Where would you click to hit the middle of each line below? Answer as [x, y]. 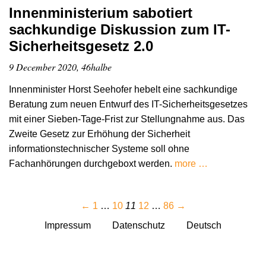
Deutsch [204, 226]
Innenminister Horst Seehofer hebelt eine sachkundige [123, 90]
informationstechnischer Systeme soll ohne [99, 149]
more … [191, 164]
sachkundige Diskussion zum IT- [120, 30]
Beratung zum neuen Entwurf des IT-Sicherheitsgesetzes [128, 104]
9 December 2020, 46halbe [60, 67]
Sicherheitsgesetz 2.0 [81, 46]
